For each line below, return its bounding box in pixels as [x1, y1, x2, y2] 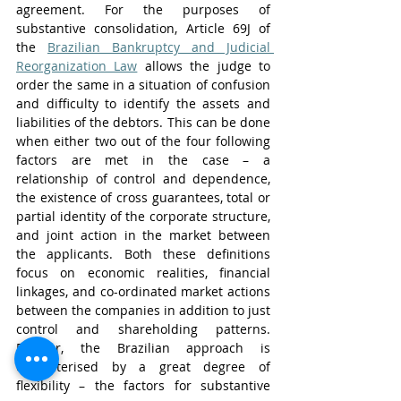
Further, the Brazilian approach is [16, 339, 270, 356]
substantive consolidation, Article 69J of [16, 20, 270, 37]
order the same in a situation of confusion [16, 76, 270, 93]
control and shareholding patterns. [16, 320, 270, 337]
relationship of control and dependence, [16, 170, 270, 187]
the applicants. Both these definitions [16, 245, 270, 262]
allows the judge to [137, 57, 271, 74]
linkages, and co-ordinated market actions [16, 283, 270, 300]
